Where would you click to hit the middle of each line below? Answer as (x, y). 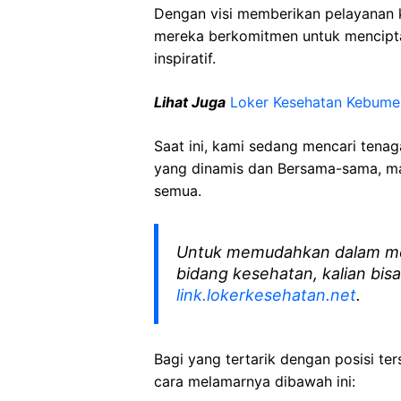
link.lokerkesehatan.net (266, 295)
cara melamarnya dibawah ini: (255, 381)
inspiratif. (185, 58)
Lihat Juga (190, 102)
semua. (178, 191)
